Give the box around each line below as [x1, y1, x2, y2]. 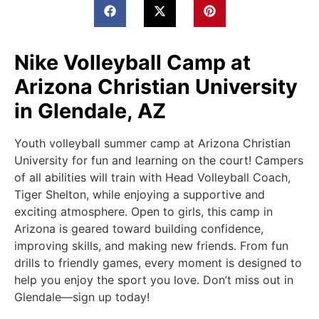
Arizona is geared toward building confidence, [14, 221, 263, 236]
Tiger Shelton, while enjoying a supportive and [14, 187, 265, 202]
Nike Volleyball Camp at [14, 50, 251, 75]
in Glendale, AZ [14, 98, 166, 123]
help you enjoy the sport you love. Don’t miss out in [14, 273, 293, 287]
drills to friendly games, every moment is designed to [14, 256, 302, 270]
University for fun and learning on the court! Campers [14, 153, 303, 167]
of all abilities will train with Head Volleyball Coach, [14, 170, 291, 184]
